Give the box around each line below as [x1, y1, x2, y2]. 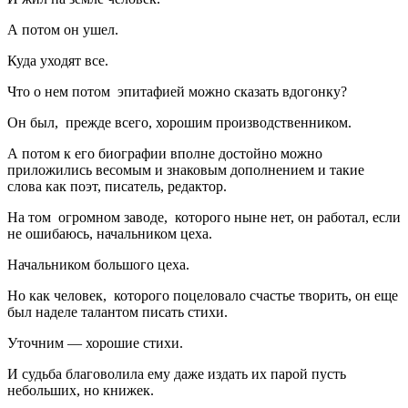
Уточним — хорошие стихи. [7, 334, 183, 351]
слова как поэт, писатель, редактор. [7, 178, 227, 194]
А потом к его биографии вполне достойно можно [7, 145, 322, 161]
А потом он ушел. [7, 21, 118, 37]
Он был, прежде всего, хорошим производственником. [7, 114, 352, 130]
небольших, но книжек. [7, 382, 154, 398]
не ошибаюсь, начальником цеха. [7, 225, 212, 241]
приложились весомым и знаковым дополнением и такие [7, 161, 364, 178]
